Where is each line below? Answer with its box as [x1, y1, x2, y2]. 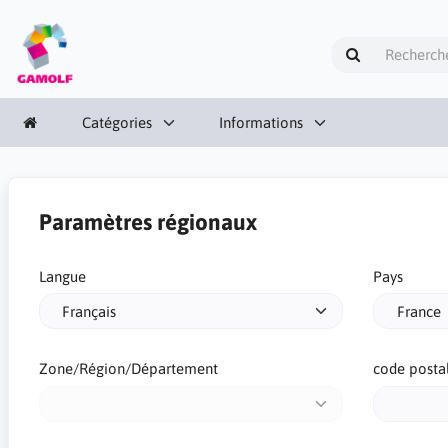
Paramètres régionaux [38, 208, 257, 235]
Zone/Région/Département [38, 360, 218, 377]
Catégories [81, 113, 152, 131]
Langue [38, 267, 86, 285]
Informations [219, 113, 303, 131]
